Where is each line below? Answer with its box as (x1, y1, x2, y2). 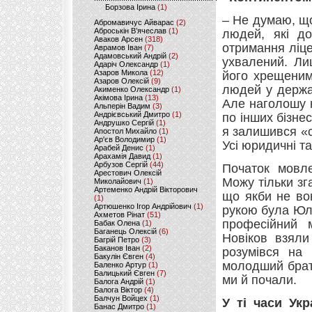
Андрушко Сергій (94, 118, 154, 127)
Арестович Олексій (94, 169, 162, 177)
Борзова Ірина (105, 3, 155, 11)
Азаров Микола (94, 68, 148, 77)
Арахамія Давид (94, 152, 150, 160)
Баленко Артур (94, 260, 146, 269)
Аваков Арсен (94, 35, 143, 43)
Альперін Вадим (94, 102, 150, 110)
